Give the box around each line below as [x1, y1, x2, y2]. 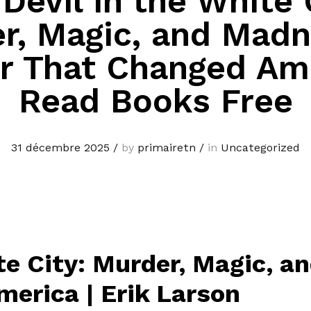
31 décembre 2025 [11, 141, 110, 155]
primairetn [137, 141, 196, 155]
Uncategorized [221, 141, 300, 155]
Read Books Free [18, 81, 293, 121]
